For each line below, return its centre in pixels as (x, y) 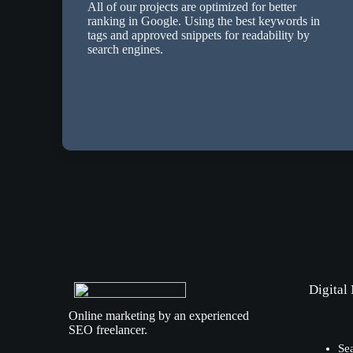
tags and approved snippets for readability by (199, 35)
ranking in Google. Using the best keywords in (204, 21)
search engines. (126, 50)
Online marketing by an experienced (159, 316)
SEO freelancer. (108, 330)
